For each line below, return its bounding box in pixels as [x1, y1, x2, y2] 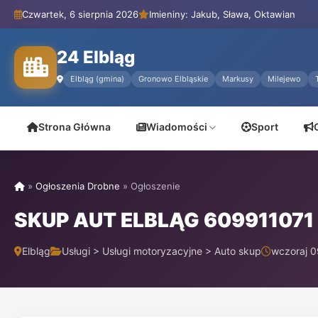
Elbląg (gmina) [70, 74, 124, 84]
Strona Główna [38, 121, 111, 133]
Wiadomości [146, 121, 207, 133]
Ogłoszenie [131, 180, 180, 192]
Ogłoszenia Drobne [35, 180, 120, 192]
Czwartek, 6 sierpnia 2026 [22, 9, 138, 20]
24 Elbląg [57, 47, 135, 67]
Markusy [222, 74, 253, 84]
